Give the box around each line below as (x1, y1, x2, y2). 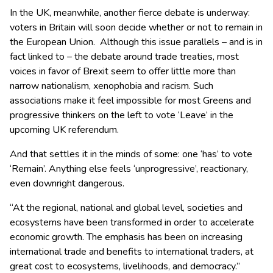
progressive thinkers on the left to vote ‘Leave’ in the (10, 108, 233, 122)
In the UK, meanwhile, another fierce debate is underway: (10, 6, 250, 20)
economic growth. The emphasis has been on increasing (10, 230, 243, 244)
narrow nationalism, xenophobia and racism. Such (10, 79, 213, 93)
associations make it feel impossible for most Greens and (10, 94, 251, 108)
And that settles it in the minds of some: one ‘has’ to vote (10, 147, 252, 161)
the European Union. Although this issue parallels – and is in (10, 35, 263, 49)
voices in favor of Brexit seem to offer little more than (10, 65, 236, 79)
